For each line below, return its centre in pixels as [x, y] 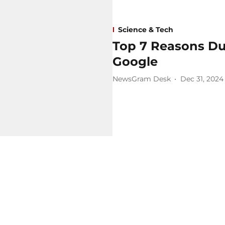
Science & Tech [146, 29]
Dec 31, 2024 [202, 79]
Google [135, 61]
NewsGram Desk [142, 79]
